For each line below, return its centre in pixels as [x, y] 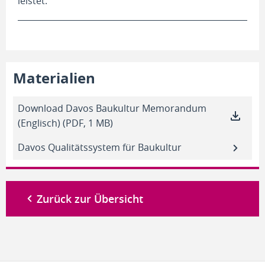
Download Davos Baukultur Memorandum [112, 108]
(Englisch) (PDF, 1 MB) [65, 123]
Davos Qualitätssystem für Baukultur [100, 147]
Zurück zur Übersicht [90, 199]
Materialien [54, 78]
